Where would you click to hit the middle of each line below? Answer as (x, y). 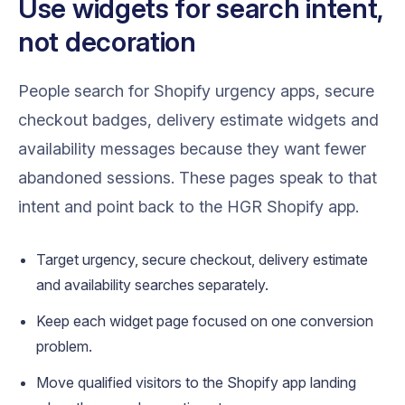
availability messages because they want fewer (192, 148)
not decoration (107, 41)
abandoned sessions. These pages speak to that (198, 177)
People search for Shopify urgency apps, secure (196, 90)
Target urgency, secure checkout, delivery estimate (202, 259)
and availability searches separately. (152, 284)
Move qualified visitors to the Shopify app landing (196, 382)
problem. (64, 346)
